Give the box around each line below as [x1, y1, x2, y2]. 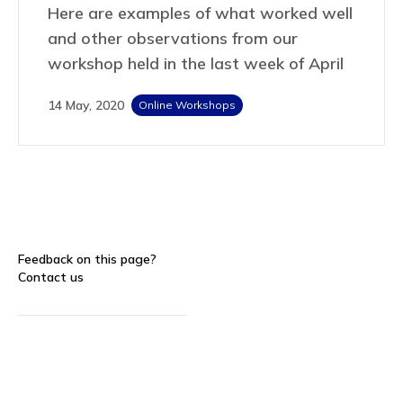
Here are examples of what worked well [48, 2, 353, 23]
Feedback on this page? [18, 250, 157, 267]
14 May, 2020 [48, 96, 124, 113]
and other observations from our [48, 27, 298, 49]
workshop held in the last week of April [48, 52, 344, 74]
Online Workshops [139, 97, 236, 112]
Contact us [18, 268, 84, 285]
